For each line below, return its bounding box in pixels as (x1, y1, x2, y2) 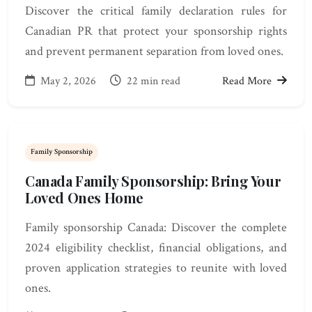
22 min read (124, 74, 180, 89)
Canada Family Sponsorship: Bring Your (25, 171, 281, 190)
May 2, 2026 (38, 74, 99, 89)
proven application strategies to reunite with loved (25, 259, 287, 276)
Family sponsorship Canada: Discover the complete (25, 219, 287, 235)
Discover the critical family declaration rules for (25, 3, 287, 19)
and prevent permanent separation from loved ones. (25, 43, 283, 60)
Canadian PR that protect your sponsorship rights (25, 23, 287, 40)
